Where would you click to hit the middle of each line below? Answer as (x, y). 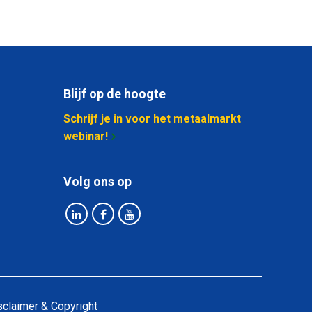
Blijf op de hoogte (115, 94)
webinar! (86, 136)
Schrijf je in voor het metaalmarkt (152, 118)
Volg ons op (97, 181)
